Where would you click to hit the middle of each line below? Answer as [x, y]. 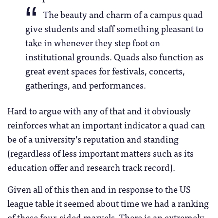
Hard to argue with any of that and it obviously [99, 110]
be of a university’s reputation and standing [93, 138]
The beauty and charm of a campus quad [123, 14]
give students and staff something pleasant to [114, 28]
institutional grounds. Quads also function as [114, 56]
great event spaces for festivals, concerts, [105, 70]
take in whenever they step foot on [92, 42]
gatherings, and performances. [85, 84]
